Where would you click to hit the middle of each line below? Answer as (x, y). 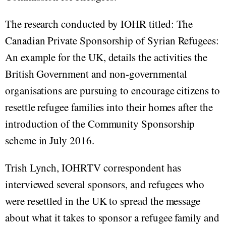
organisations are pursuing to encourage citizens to (112, 91)
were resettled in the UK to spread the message (103, 201)
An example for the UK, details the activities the (106, 57)
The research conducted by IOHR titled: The (99, 24)
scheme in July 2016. (50, 140)
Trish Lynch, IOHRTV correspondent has (93, 168)
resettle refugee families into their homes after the (109, 107)
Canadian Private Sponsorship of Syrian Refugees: (112, 41)
